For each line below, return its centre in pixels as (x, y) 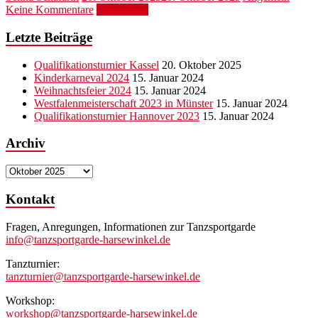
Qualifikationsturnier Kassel (97, 65)
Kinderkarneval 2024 (82, 77)
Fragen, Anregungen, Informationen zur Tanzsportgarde (131, 226)
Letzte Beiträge (49, 37)
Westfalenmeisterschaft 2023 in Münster (124, 103)
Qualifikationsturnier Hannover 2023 (117, 116)
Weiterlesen (122, 10)
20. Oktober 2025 (202, 65)
